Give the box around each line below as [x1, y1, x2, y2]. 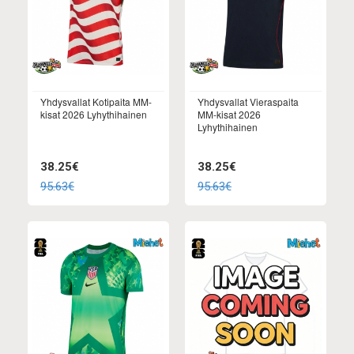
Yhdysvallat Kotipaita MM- [40, 95, 152, 108]
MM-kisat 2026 [198, 107, 261, 121]
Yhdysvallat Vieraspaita [198, 95, 299, 108]
